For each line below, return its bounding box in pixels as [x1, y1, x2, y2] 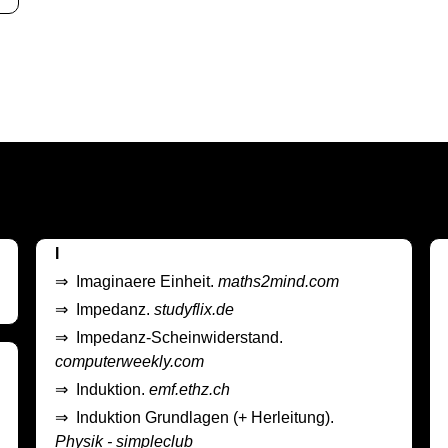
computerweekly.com [54, 353, 204, 371]
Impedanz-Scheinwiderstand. [75, 329, 283, 347]
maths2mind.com [217, 273, 339, 291]
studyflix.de [153, 301, 234, 319]
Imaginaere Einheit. [75, 273, 218, 291]
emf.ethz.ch [148, 381, 230, 399]
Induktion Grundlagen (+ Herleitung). [75, 409, 334, 427]
